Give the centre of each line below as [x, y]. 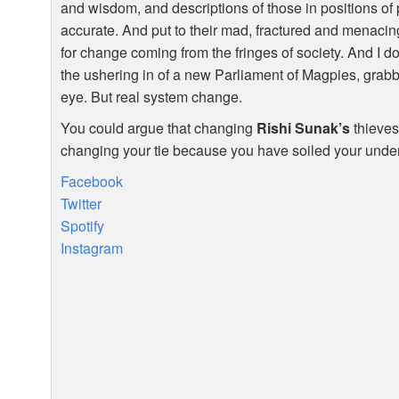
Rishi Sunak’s [304, 128]
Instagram [92, 248]
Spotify [83, 226]
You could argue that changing [159, 128]
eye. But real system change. [152, 97]
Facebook [92, 182]
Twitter [81, 204]
